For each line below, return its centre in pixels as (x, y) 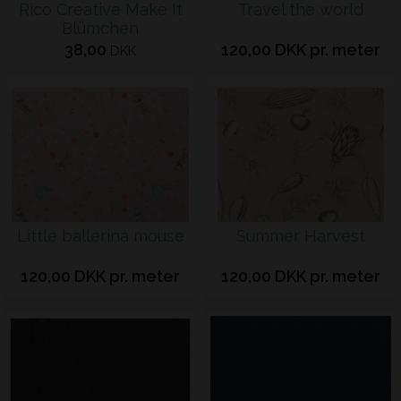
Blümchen (100, 28)
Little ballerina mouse (100, 236)
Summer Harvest (301, 236)
